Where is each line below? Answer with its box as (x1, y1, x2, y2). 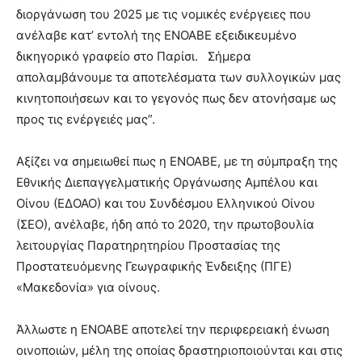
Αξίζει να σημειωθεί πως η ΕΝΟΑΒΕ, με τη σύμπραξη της (16, 154, 338, 170)
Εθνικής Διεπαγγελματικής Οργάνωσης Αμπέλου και (16, 175, 318, 191)
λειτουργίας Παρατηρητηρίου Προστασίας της (16, 238, 280, 254)
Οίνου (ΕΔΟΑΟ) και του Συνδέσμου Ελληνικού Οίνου (16, 196, 315, 212)
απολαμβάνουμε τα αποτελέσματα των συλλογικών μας (16, 69, 341, 86)
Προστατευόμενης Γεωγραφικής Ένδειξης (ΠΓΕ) (16, 259, 292, 275)
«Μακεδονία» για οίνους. (16, 280, 160, 296)
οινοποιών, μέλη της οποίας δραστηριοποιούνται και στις (16, 343, 343, 359)
